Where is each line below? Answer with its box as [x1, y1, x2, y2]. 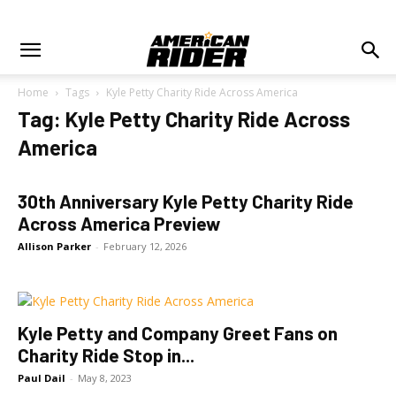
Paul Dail [18, 371, 65, 385]
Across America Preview [18, 212, 220, 234]
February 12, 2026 [103, 240, 187, 253]
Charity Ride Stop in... [18, 344, 194, 366]
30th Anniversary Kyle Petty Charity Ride [18, 190, 354, 212]
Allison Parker [18, 240, 91, 253]
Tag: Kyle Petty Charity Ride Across [18, 106, 350, 132]
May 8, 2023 [78, 371, 132, 385]
